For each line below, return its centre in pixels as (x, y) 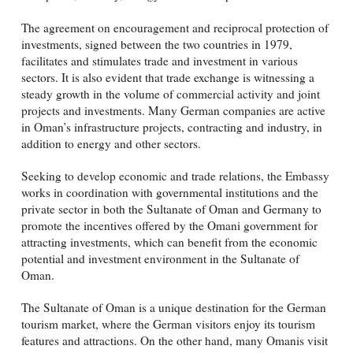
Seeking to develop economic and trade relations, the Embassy (175, 175)
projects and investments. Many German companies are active (173, 110)
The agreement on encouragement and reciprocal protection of (175, 27)
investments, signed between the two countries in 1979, (156, 44)
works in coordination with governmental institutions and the (169, 192)
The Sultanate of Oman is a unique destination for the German (173, 308)
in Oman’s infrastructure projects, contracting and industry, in (171, 126)
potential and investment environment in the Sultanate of (160, 258)
